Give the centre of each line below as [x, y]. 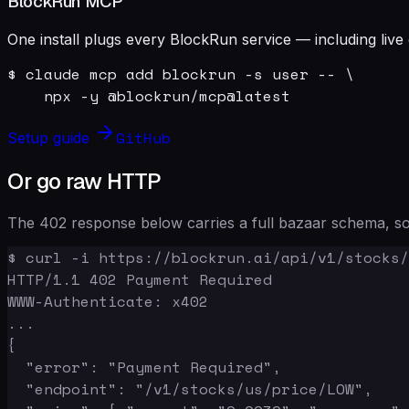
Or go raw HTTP [84, 181]
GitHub [143, 137]
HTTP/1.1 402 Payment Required [140, 279]
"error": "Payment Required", [144, 367]
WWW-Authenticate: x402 [108, 301]
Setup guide [51, 137]
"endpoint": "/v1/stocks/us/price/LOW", [190, 388]
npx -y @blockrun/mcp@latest [149, 95]
